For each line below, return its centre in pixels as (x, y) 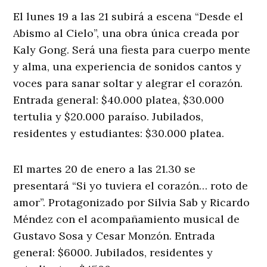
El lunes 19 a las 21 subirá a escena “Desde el (128, 17)
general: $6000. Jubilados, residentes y (113, 253)
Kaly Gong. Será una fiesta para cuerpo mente (132, 50)
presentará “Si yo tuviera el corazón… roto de (131, 186)
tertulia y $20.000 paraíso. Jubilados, (108, 117)
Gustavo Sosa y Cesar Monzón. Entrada (114, 236)
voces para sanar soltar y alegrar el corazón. (128, 83)
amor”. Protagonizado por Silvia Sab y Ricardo (132, 203)
